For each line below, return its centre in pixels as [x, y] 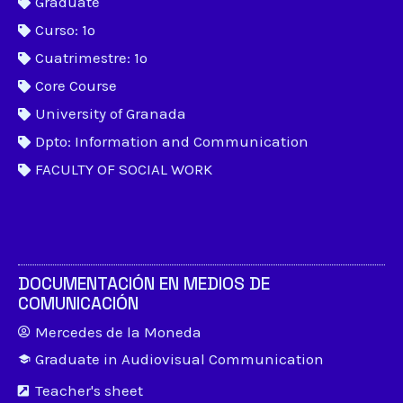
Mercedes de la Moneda [118, 332]
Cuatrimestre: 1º [91, 58]
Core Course [76, 85]
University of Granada [111, 113]
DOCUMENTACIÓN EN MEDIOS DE [144, 284]
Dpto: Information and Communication [172, 141]
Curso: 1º [65, 30]
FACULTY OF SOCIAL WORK [124, 169]
